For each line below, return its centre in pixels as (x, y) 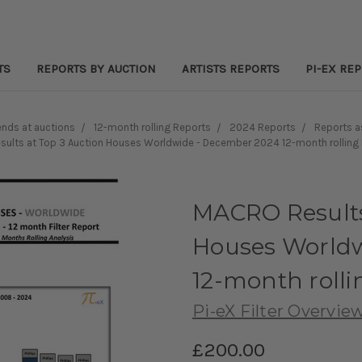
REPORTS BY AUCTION (96, 68)
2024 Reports (263, 127)
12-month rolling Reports (152, 127)
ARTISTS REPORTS (231, 68)
